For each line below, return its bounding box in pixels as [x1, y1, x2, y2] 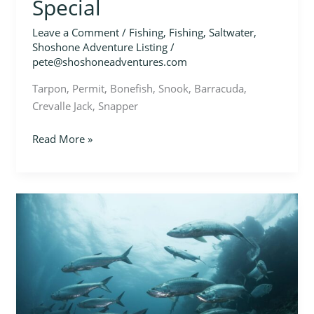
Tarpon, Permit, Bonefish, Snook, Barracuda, [32, 81, 247, 95]
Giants [31, 211, 62, 226]
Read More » [32, 132, 93, 146]
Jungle [31, 193, 61, 208]
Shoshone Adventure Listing [32, 39, 168, 54]
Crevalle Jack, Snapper [32, 98, 138, 113]
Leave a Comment [32, 25, 119, 39]
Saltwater [208, 25, 254, 39]
